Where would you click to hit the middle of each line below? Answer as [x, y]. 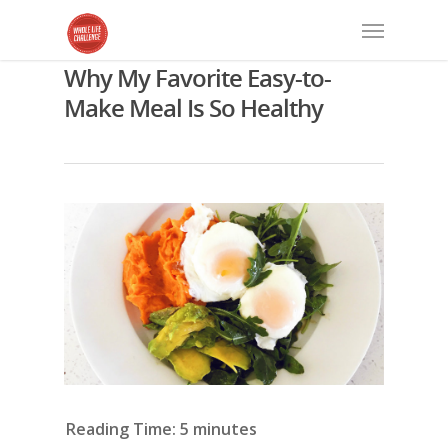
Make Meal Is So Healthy [193, 107]
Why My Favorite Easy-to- [197, 77]
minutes [225, 429]
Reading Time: [123, 429]
